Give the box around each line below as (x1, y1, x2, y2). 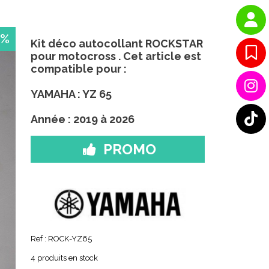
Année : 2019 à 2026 (30, 113, 134, 125)
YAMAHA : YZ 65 (30, 88, 112, 100)
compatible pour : (30, 62, 127, 75)
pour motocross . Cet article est (30, 50, 201, 62)
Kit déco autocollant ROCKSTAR (30, 37, 203, 50)
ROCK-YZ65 (47, 234, 92, 243)
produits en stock (35, 253, 98, 262)
